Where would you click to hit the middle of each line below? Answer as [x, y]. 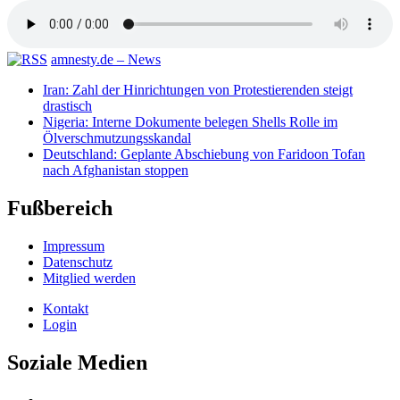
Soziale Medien [77, 362]
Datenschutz [78, 262]
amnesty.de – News [106, 60]
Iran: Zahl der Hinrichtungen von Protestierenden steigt [198, 90]
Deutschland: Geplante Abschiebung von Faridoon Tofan [204, 154]
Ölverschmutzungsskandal [117, 138]
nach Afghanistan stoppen [116, 171]
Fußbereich [60, 208]
